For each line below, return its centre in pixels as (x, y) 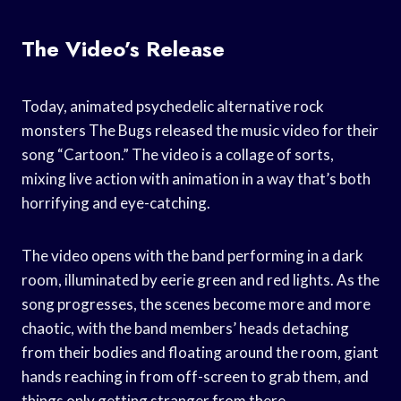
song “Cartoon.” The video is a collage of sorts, (178, 154)
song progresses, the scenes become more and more (196, 303)
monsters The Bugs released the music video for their (200, 130)
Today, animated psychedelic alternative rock (173, 106)
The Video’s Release (123, 48)
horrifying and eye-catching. (116, 202)
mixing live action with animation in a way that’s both (196, 178)
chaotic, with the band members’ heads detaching (185, 328)
